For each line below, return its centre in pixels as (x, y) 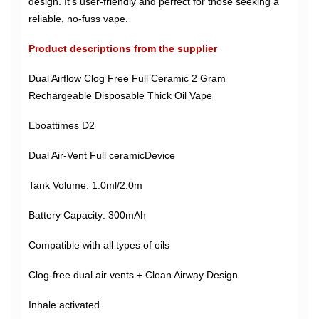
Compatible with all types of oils (99, 245)
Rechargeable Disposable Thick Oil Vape (120, 95)
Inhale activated (64, 305)
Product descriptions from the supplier (123, 48)
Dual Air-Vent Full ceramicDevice (102, 155)
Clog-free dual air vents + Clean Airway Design (133, 275)
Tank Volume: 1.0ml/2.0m (85, 185)
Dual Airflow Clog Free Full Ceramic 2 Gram (127, 78)
